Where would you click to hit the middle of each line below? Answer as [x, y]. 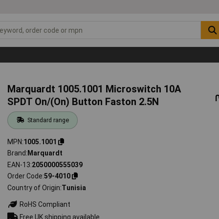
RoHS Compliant [44, 204]
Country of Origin [34, 187]
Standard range [48, 120]
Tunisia [74, 187]
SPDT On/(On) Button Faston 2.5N [83, 101]
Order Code [25, 176]
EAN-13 [19, 164]
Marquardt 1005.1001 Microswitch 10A [94, 89]
